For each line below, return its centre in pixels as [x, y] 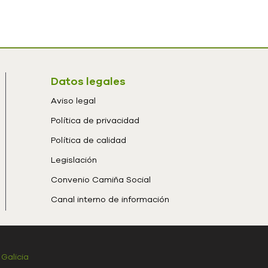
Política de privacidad [95, 120]
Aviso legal [73, 100]
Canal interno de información [110, 199]
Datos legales [88, 81]
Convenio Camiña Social [100, 179]
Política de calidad [88, 140]
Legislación [74, 159]
